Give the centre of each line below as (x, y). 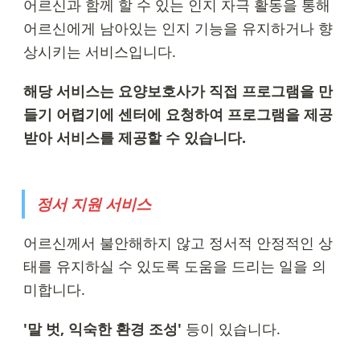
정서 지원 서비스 (94, 204)
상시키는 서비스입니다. (99, 52)
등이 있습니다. (231, 328)
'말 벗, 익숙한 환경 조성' (102, 328)
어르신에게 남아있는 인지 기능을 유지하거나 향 (178, 29)
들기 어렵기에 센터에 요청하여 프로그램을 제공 (178, 115)
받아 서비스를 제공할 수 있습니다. (134, 138)
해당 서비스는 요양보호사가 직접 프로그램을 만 (178, 91)
